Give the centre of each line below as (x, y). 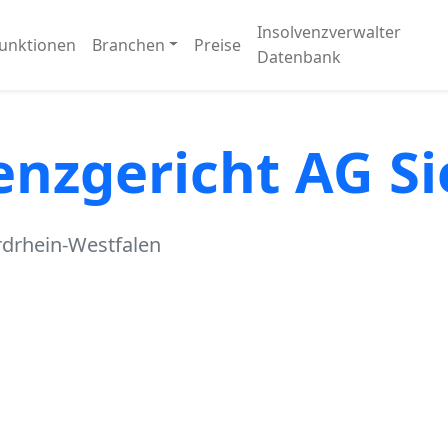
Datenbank (299, 57)
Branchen (128, 44)
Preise (218, 44)
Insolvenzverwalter (329, 32)
